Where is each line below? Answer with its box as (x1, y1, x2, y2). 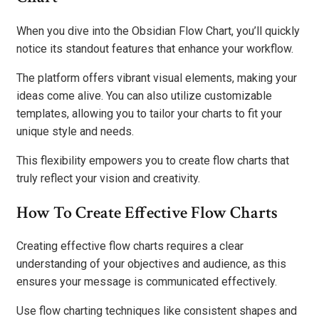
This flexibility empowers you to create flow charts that (16, 153, 289, 167)
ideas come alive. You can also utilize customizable (16, 88, 272, 103)
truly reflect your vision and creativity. (16, 171, 200, 185)
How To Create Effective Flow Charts (16, 201, 278, 224)
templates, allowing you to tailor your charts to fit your (16, 106, 282, 120)
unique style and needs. (16, 124, 134, 138)
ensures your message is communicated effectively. (16, 275, 277, 289)
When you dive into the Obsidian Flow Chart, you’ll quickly (16, 23, 300, 38)
